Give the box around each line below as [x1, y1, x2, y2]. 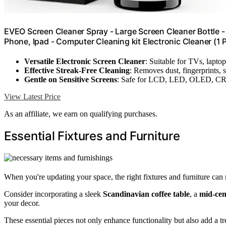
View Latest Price [4, 92, 61, 101]
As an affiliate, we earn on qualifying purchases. [4, 109, 157, 118]
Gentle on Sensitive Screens [24, 75, 117, 84]
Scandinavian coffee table [103, 189, 190, 198]
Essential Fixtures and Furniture [4, 128, 180, 143]
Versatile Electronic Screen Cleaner [24, 56, 145, 66]
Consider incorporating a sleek [4, 189, 103, 198]
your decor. [4, 198, 40, 207]
